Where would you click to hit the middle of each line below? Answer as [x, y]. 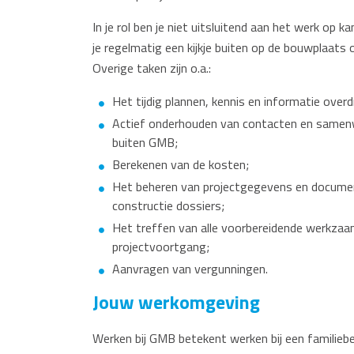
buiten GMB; [145, 142]
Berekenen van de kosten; [181, 164]
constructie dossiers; [168, 205]
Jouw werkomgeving [176, 302]
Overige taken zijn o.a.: [152, 68]
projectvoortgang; [161, 247]
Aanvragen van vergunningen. [190, 269]
